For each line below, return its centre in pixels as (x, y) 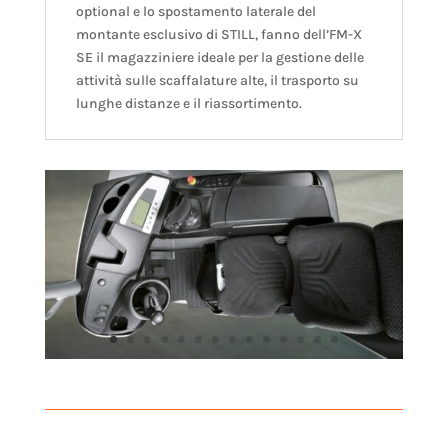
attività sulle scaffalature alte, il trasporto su (217, 81)
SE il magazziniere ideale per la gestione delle (219, 58)
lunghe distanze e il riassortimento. (188, 104)
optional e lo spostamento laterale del (195, 12)
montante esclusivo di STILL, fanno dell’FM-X (218, 35)
